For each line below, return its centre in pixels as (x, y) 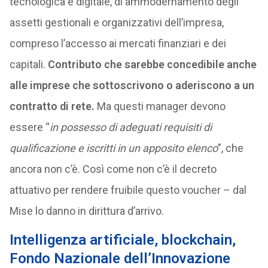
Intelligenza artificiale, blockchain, (122, 240)
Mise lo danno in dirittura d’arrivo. (86, 211)
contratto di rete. (52, 106)
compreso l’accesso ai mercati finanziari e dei (118, 43)
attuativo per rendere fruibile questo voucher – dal (128, 190)
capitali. (28, 64)
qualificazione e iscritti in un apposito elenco (113, 148)
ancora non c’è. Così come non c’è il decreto (113, 169)
